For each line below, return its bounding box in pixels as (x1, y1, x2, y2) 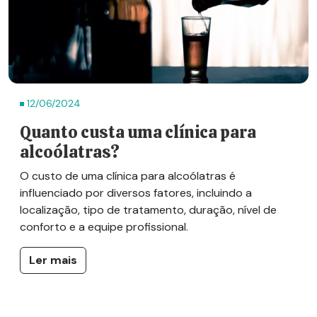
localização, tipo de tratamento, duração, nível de (20, 202, 277, 217)
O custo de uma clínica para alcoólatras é (20, 168, 236, 183)
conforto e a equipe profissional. (20, 219, 188, 234)
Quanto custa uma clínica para (20, 121, 256, 143)
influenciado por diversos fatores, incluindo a (20, 185, 252, 200)
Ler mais (29, 252, 77, 267)
